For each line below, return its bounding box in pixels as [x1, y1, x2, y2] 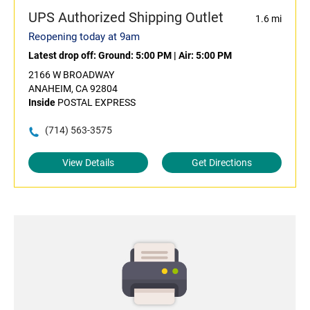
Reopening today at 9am [28, 30, 140, 44]
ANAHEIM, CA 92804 [28, 83, 118, 95]
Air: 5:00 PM [179, 50, 232, 62]
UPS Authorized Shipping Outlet [28, 9, 224, 26]
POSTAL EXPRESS [55, 97, 136, 109]
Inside [28, 97, 55, 109]
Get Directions [192, 157, 252, 169]
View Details [62, 157, 114, 169]
